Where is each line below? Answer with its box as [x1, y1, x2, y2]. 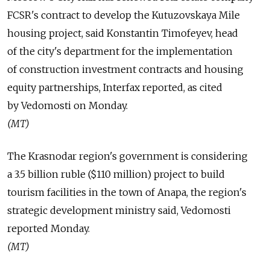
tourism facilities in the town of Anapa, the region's [7, 186, 246, 198]
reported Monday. [7, 222, 90, 234]
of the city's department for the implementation [7, 45, 233, 57]
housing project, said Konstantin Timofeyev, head [7, 27, 238, 39]
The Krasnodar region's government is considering [7, 149, 248, 162]
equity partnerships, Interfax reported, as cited [7, 81, 222, 93]
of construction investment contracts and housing [7, 63, 243, 75]
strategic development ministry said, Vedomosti [7, 204, 231, 216]
